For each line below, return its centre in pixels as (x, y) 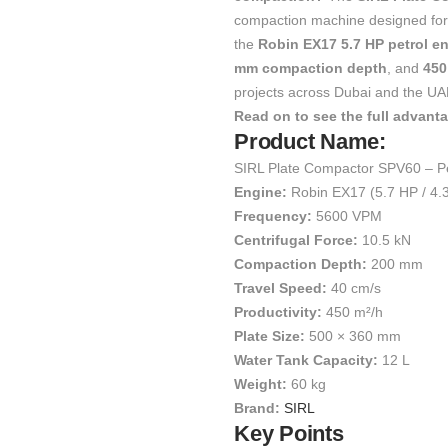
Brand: (257, 408)
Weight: (260, 384)
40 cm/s (354, 288)
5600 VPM (347, 216)
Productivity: (278, 312)
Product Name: (310, 141)
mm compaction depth (310, 68)
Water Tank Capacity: (306, 360)
